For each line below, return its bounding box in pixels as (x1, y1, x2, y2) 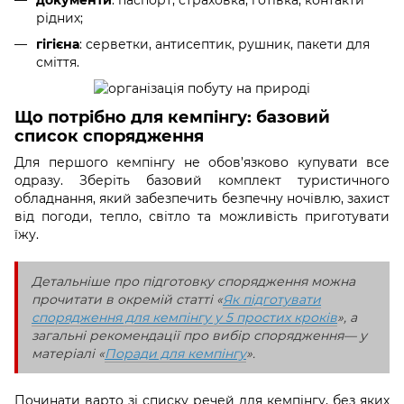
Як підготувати (223, 291, 321, 308)
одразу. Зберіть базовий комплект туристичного (14, 172, 390, 189)
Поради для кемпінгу (105, 345, 246, 363)
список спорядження (14, 125, 204, 146)
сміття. (36, 53, 79, 70)
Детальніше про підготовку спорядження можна (32, 273, 355, 290)
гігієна (36, 35, 79, 52)
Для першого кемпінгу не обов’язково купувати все (14, 154, 390, 171)
